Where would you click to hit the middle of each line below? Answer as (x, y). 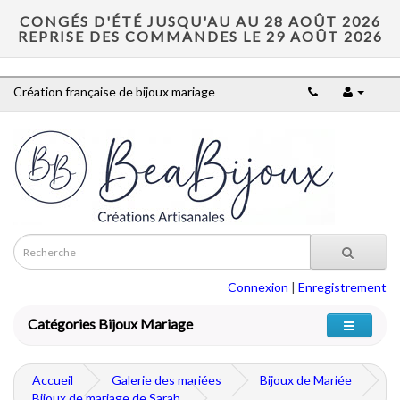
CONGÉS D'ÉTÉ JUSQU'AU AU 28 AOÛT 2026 (200, 21)
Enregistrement (342, 287)
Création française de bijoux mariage (114, 92)
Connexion (258, 287)
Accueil (53, 380)
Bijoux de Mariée (306, 380)
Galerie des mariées (167, 380)
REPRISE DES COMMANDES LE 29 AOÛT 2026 (200, 36)
